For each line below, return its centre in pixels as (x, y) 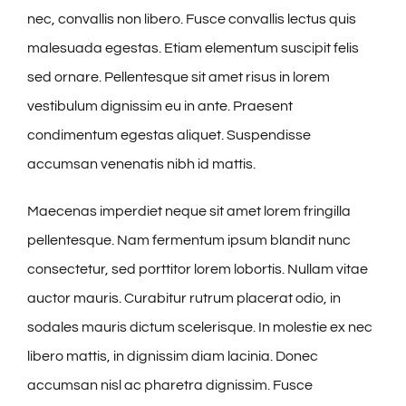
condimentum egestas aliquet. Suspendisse (169, 135)
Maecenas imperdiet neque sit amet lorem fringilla (189, 212)
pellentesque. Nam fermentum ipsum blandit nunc (189, 241)
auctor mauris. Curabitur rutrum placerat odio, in (184, 299)
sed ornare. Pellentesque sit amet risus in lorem (179, 77)
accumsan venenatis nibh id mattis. (141, 164)
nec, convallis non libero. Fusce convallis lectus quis (192, 19)
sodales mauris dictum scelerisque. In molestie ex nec (200, 328)
